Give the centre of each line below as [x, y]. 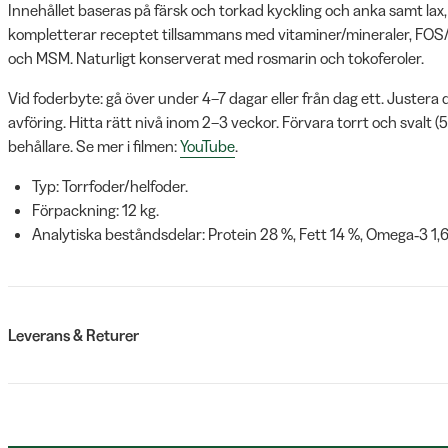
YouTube [207, 146]
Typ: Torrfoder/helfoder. [110, 186]
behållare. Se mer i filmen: [94, 146]
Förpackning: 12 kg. [95, 210]
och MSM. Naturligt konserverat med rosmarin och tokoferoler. [216, 58]
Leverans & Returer [73, 335]
